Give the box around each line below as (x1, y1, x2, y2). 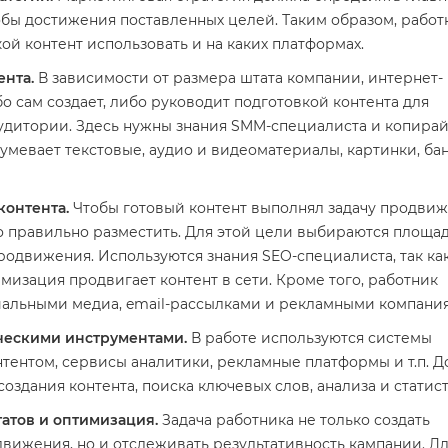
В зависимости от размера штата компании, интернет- (34, 69, 443, 87)
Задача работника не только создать (158, 411, 430, 429)
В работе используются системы (187, 329, 432, 347)
